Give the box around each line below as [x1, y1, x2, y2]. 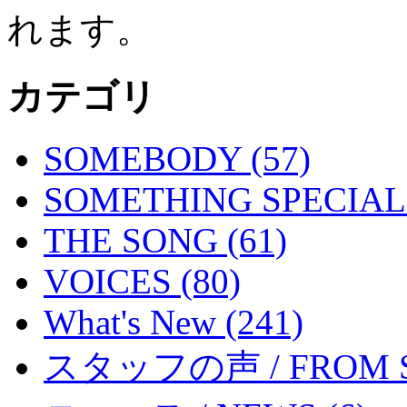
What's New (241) [44, 303, 303, 342]
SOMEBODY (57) [44, 139, 311, 179]
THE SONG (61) [44, 221, 287, 261]
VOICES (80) [44, 262, 241, 302]
